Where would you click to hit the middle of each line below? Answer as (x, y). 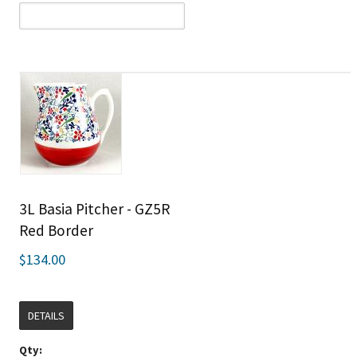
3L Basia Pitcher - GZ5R (95, 209)
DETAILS (47, 316)
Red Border (57, 230)
